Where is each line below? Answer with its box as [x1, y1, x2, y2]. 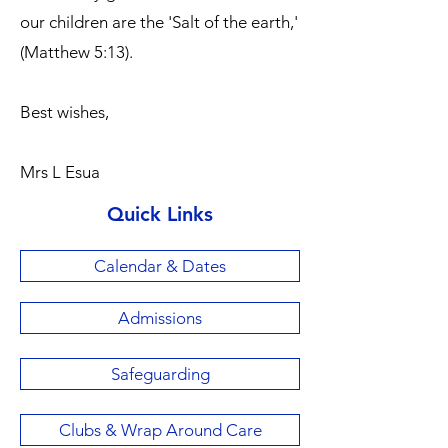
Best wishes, [20, 102, 109, 122]
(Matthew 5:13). [20, 42, 133, 62]
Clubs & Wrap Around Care [58, 420, 262, 440]
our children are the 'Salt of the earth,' [20, 12, 298, 32]
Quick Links [107, 202, 213, 226]
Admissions [118, 308, 202, 328]
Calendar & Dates [94, 256, 226, 276]
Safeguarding [110, 364, 210, 384]
